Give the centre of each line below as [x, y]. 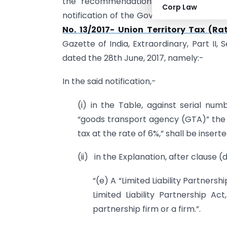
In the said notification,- [109, 82]
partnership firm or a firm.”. [147, 209]
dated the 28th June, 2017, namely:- [133, 58]
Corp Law [180, 7]
